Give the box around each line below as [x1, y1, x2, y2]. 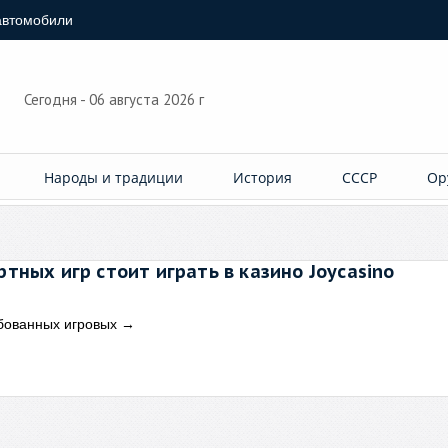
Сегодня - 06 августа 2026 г [23, 90, 208, 109]
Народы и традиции [44, 168, 184, 187]
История [233, 168, 293, 187]
